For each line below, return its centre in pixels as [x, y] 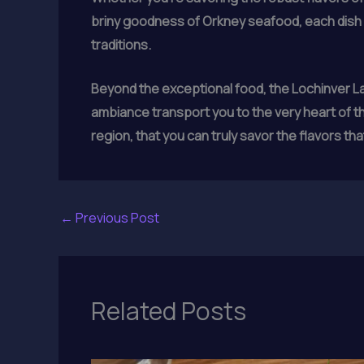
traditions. [121, 44]
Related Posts [169, 311]
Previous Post [116, 218]
